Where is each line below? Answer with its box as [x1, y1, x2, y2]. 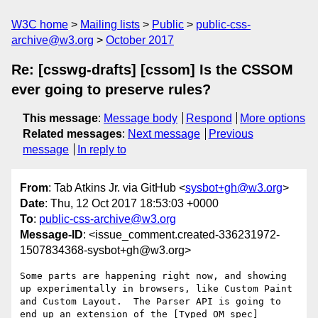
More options [240, 112, 306, 124]
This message [23, 112, 98, 124]
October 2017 [106, 34, 174, 46]
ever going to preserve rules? [11, 82, 211, 97]
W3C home [11, 18, 68, 31]
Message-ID [20, 229, 83, 241]
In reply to [77, 143, 126, 155]
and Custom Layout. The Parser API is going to [20, 296, 281, 307]
